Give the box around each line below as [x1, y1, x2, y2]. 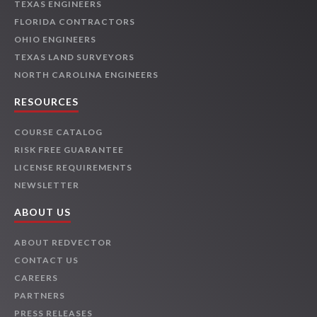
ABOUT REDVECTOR [14, 237, 112, 248]
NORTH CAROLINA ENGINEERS [14, 69, 158, 81]
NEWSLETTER [14, 180, 79, 191]
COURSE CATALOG [14, 127, 103, 138]
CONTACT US [14, 255, 79, 266]
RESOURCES [14, 96, 79, 108]
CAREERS [14, 272, 58, 284]
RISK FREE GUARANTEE [14, 144, 124, 156]
